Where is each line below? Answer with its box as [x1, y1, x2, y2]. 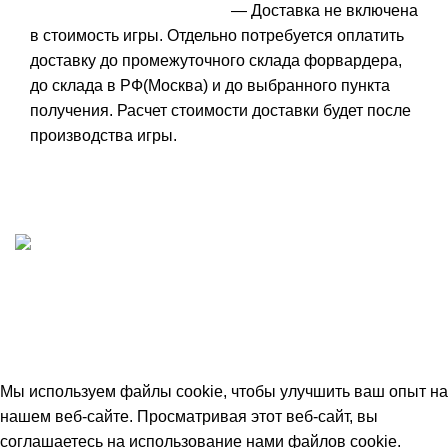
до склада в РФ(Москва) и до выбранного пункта [30, 76, 390, 94]
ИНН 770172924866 [15, 308, 163, 326]
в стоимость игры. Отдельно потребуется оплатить [30, 26, 404, 44]
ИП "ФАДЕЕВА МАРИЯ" [15, 283, 196, 301]
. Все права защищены [149, 358, 319, 376]
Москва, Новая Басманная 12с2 [15, 333, 253, 351]
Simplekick [71, 358, 149, 376]
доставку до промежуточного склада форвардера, [30, 51, 402, 69]
